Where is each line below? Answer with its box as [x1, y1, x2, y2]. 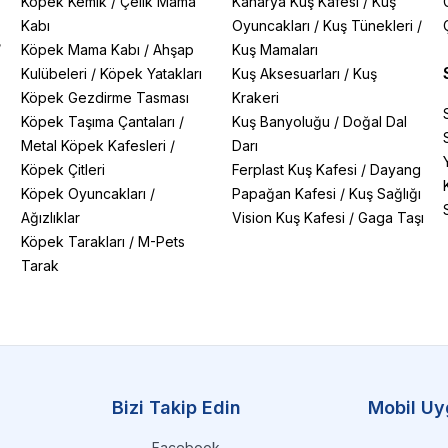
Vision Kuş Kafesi [231, 209, 345, 226]
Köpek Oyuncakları [21, 185, 147, 202]
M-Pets [138, 233, 186, 250]
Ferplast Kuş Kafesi [231, 161, 357, 178]
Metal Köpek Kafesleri [21, 137, 167, 154]
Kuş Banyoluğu [231, 113, 330, 130]
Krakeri [231, 89, 279, 106]
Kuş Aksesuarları [231, 65, 340, 82]
